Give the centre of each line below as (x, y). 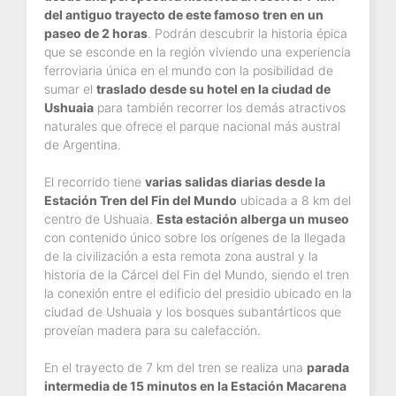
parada (328, 368)
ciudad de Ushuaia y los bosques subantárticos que (193, 312)
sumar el (70, 89)
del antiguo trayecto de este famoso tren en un (184, 15)
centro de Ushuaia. (100, 219)
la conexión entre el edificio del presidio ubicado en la (198, 293)
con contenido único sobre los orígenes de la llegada (195, 238)
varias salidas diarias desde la (235, 182)
